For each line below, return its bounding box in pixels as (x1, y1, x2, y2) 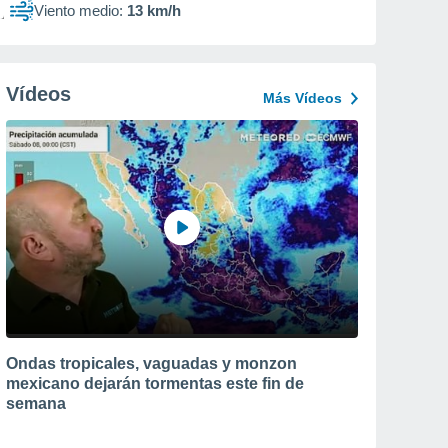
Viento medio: (34, 2, 123, 19)
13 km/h (127, 2, 181, 19)
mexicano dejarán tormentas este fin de (6, 374, 304, 392)
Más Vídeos (263, 90, 342, 106)
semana (6, 394, 66, 412)
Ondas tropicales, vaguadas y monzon (6, 354, 297, 372)
